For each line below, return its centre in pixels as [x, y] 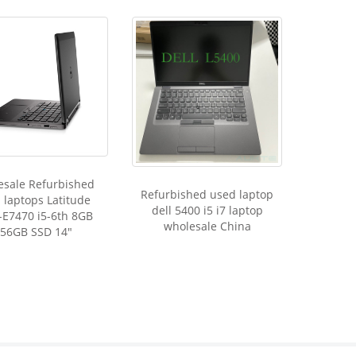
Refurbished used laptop [207, 195]
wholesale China [207, 226]
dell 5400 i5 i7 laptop [207, 211]
